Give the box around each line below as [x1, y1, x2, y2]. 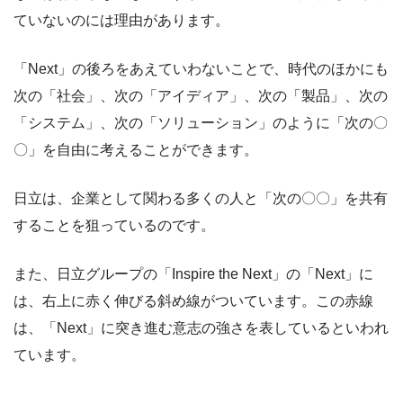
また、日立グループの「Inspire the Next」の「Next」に [13, 266, 373, 282]
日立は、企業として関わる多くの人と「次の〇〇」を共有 [13, 191, 388, 207]
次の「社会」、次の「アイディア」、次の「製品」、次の [13, 88, 388, 104]
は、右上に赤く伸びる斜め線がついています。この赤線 [13, 293, 373, 309]
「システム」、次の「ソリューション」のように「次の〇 [13, 115, 388, 131]
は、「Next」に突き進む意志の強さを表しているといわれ [13, 320, 389, 336]
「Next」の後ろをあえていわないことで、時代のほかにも [13, 61, 389, 77]
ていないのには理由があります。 [13, 13, 229, 29]
